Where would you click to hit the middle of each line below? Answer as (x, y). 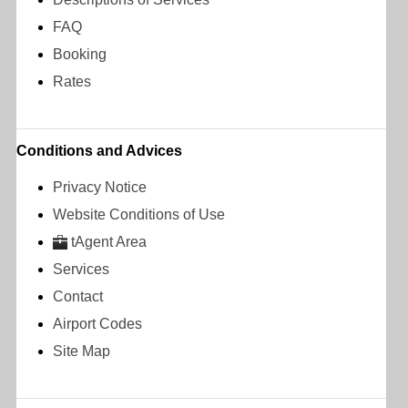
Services (81, 269)
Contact (78, 296)
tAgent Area (109, 241)
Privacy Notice (100, 187)
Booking (80, 54)
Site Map (82, 351)
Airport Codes (97, 323)
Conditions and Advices (99, 150)
